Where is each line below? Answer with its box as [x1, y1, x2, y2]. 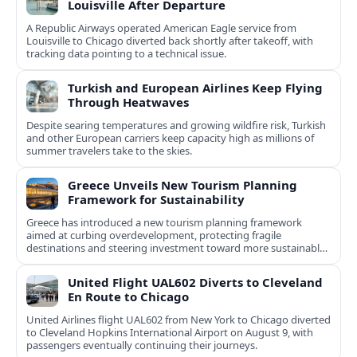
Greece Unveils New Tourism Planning [68, 177, 297, 194]
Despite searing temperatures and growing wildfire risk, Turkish [26, 118, 326, 133]
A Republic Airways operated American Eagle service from [26, 21, 296, 36]
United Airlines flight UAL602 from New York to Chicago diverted [26, 312, 331, 328]
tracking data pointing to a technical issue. [26, 46, 226, 61]
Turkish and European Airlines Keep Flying [68, 80, 323, 96]
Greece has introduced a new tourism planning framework [26, 215, 302, 230]
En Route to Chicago [68, 288, 189, 305]
